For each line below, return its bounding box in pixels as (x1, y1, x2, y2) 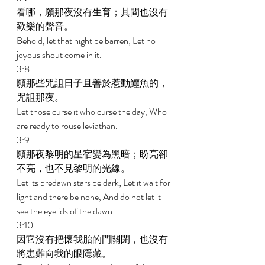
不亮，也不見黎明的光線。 (17, 161, 132, 175)
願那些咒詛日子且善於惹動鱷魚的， (17, 76, 168, 90)
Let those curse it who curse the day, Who (17, 105, 169, 118)
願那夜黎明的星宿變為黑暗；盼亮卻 (17, 147, 168, 161)
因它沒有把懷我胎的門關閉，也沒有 (17, 232, 168, 246)
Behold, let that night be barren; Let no (17, 34, 157, 47)
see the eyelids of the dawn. (17, 204, 117, 218)
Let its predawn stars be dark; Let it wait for (17, 176, 172, 189)
